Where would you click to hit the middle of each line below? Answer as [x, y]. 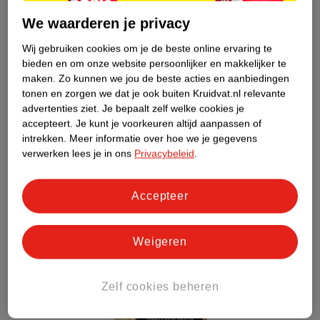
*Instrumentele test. [65, 75]
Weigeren [160, 241]
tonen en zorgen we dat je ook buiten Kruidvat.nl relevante [154, 93]
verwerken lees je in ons [79, 153]
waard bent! [44, 45]
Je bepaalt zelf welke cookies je [174, 108]
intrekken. [45, 138]
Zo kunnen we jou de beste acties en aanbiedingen [174, 78]
